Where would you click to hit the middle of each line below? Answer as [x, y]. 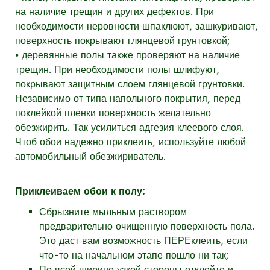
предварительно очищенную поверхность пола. [147, 227]
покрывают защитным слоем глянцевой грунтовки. [130, 84]
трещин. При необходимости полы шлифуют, [117, 70]
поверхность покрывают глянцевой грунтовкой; [122, 41]
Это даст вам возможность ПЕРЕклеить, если [143, 241]
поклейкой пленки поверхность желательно [113, 113]
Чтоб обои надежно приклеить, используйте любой [130, 142]
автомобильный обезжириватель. [90, 157]
